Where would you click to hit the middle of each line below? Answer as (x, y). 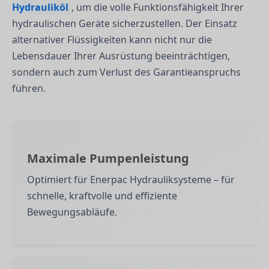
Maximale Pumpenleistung (108, 158)
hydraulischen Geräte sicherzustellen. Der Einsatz (125, 23)
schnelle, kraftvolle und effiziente (102, 195)
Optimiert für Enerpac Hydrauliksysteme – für (131, 179)
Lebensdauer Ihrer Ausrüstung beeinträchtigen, (121, 56)
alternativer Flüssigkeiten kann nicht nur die (112, 39)
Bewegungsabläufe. (72, 212)
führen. (29, 88)
